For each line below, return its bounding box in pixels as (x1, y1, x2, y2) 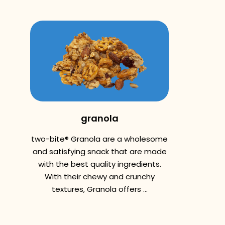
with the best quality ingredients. (38, 159, 161, 169)
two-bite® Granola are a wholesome (31, 134, 168, 144)
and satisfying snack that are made (32, 146, 167, 157)
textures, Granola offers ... (51, 184, 148, 194)
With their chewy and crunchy (44, 171, 155, 182)
